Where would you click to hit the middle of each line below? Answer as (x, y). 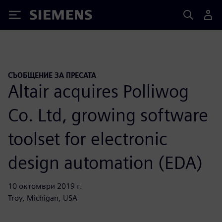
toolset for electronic (88, 139)
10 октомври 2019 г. (45, 186)
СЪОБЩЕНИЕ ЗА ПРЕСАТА (52, 75)
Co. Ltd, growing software (108, 115)
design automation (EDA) (105, 162)
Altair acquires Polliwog (98, 91)
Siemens (46, 17)
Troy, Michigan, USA (43, 198)
